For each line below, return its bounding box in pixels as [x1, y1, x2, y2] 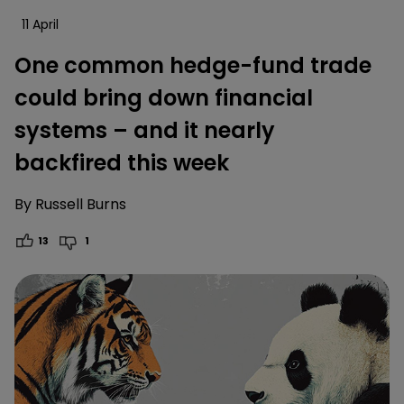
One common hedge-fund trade [14, 50, 372, 80]
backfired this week [14, 147, 229, 178]
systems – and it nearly [14, 115, 275, 145]
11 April [22, 14, 59, 33]
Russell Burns [35, 193, 126, 215]
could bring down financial [14, 82, 313, 113]
